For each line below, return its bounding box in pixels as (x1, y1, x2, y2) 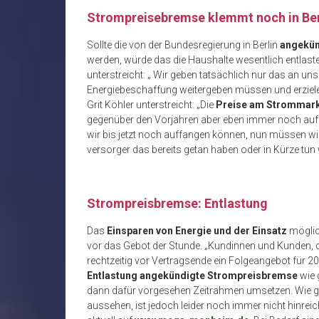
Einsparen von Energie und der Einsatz (107, 225, 287, 237)
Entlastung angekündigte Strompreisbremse (87, 270, 298, 282)
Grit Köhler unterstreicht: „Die (87, 99, 216, 111)
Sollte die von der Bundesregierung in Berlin (87, 39, 280, 51)
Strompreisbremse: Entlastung (87, 196, 268, 211)
